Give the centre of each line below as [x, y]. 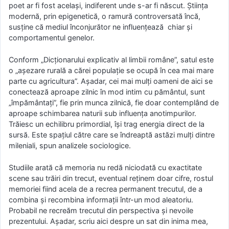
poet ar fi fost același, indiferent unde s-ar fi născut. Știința [108, 6]
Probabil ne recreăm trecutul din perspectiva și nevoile [101, 210]
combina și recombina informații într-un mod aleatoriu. [101, 199]
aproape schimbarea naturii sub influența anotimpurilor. [102, 113]
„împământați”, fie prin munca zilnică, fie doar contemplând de [114, 102]
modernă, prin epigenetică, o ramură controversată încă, [105, 16]
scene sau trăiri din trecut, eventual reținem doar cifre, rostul [111, 178]
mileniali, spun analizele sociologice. [70, 145]
